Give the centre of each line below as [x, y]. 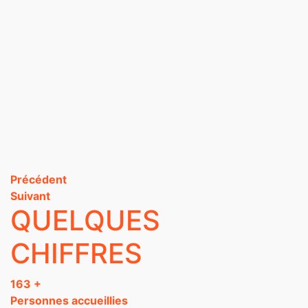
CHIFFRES [76, 253]
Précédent [38, 179]
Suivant [30, 196]
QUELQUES [85, 220]
